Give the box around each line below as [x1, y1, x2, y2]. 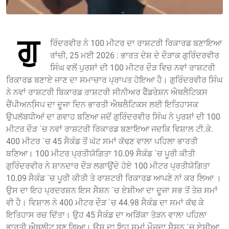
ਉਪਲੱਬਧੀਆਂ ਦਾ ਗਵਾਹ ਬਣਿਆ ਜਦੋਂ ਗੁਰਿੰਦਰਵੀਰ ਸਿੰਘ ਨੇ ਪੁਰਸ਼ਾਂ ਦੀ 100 [6, 112, 220, 122]
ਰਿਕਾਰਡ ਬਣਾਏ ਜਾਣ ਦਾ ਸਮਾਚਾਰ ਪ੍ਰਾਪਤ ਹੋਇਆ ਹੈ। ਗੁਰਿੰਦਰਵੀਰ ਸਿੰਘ [6, 75, 223, 85]
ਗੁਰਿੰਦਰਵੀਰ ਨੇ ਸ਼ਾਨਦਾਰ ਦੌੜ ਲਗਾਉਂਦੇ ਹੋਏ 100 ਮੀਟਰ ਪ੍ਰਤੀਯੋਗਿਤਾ [6, 161, 210, 171]
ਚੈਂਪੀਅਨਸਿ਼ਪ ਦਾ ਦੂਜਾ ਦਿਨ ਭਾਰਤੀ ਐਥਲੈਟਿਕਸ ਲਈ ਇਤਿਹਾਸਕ [6, 100, 198, 110]
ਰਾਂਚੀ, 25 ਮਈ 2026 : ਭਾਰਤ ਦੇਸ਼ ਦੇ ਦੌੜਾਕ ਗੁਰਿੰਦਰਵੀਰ [50, 51, 219, 61]
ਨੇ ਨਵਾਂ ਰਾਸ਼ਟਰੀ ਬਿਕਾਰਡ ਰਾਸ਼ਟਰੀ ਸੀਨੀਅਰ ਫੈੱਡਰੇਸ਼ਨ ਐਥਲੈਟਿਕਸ [6, 87, 208, 98]
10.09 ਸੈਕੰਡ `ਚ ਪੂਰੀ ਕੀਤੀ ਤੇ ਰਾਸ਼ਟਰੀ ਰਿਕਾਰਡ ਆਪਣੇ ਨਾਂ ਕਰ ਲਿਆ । [6, 173, 221, 184]
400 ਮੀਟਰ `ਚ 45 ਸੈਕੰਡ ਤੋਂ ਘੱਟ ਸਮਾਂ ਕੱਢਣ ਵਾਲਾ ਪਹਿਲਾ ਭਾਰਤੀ [6, 136, 198, 147]
